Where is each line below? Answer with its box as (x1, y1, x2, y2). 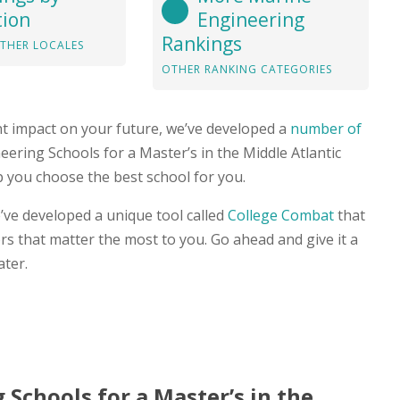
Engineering (196, 6, 304, 32)
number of (290, 118, 362, 138)
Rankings (161, 30, 242, 56)
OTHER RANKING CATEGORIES (161, 61, 332, 77)
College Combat (228, 204, 334, 225)
